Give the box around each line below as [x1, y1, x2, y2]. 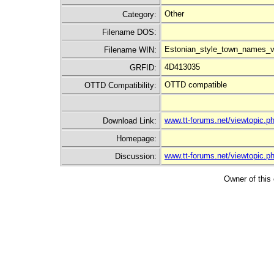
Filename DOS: [102, 28, 157, 37]
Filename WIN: [104, 45, 157, 54]
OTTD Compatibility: [84, 81, 157, 90]
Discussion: [115, 152, 157, 161]
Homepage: [116, 134, 157, 143]
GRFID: [130, 63, 157, 72]
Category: [122, 10, 157, 19]
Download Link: [103, 116, 157, 125]
